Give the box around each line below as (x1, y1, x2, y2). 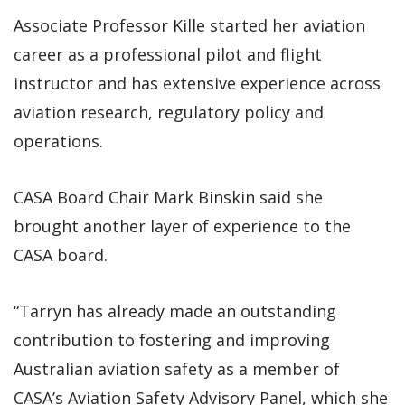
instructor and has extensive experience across (14, 71, 381, 94)
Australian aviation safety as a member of (14, 357, 340, 380)
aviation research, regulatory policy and (14, 100, 324, 123)
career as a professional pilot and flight (14, 42, 322, 65)
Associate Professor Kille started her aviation (14, 14, 365, 36)
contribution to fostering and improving (14, 328, 330, 351)
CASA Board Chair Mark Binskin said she (14, 185, 323, 208)
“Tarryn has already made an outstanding (14, 299, 336, 322)
